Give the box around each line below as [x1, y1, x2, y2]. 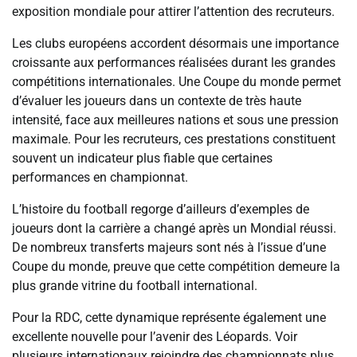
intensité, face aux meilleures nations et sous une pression [12, 112, 339, 128]
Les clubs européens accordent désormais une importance [12, 36, 339, 52]
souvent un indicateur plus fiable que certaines [12, 151, 273, 167]
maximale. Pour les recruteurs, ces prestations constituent [12, 131, 335, 147]
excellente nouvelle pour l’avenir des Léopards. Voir [12, 329, 297, 345]
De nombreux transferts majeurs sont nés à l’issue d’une [12, 240, 326, 256]
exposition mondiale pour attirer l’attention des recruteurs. [12, 4, 335, 20]
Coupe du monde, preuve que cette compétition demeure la [12, 259, 340, 275]
